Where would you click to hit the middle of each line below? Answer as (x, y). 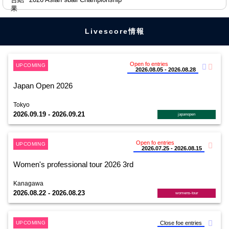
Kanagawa (28, 184)
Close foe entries (181, 223)
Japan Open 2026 (43, 86)
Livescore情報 (114, 31)
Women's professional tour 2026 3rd (73, 164)
